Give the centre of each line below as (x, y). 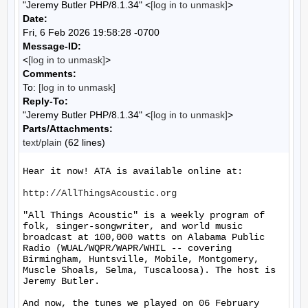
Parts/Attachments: (68, 129)
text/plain (42, 142)
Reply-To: (45, 101)
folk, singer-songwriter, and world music (133, 226)
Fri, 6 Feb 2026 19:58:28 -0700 (91, 32)
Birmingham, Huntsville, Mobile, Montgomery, (141, 259)
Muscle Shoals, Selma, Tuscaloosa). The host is (149, 270)
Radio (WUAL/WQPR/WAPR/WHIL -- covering (127, 248)
